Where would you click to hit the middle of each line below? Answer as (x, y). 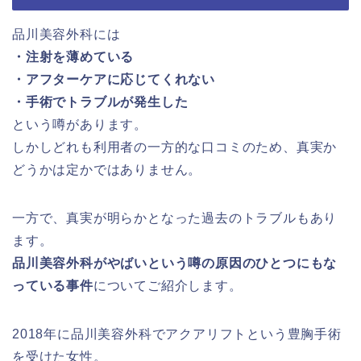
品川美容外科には (66, 35)
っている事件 (53, 286)
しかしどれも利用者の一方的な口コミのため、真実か (175, 147)
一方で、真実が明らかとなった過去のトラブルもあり (175, 218)
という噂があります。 (80, 125)
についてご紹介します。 (168, 286)
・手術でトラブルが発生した (100, 102)
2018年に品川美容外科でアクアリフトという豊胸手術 (177, 334)
